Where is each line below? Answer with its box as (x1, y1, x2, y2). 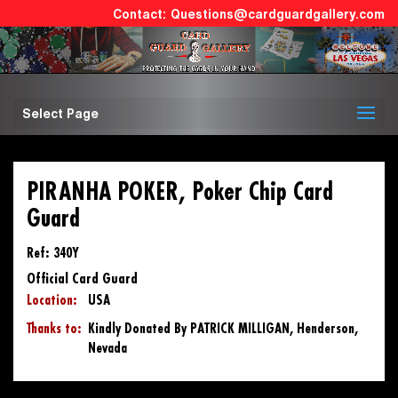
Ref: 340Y (27, 246, 79, 262)
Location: (27, 293, 77, 309)
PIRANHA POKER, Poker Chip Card (27, 179, 333, 207)
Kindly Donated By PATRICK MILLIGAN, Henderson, (88, 322, 358, 338)
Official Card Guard (27, 271, 138, 288)
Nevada (88, 341, 127, 357)
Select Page (22, 107, 99, 121)
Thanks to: (27, 322, 82, 338)
